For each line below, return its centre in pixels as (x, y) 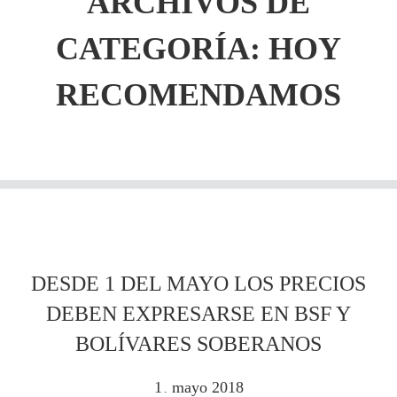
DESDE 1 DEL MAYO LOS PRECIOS (198, 284)
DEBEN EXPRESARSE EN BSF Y (198, 314)
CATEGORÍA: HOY (198, 49)
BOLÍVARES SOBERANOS (198, 344)
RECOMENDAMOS (198, 95)
